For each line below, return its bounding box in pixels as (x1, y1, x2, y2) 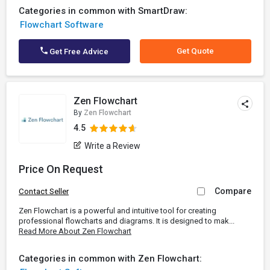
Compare (215, 186, 251, 196)
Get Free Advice (48, 47, 109, 56)
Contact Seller (19, 187, 69, 196)
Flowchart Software (19, 19, 104, 30)
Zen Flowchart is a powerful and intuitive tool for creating (19, 206, 216, 215)
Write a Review (84, 141, 141, 151)
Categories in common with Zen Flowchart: (19, 253, 202, 264)
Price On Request (19, 163, 103, 175)
